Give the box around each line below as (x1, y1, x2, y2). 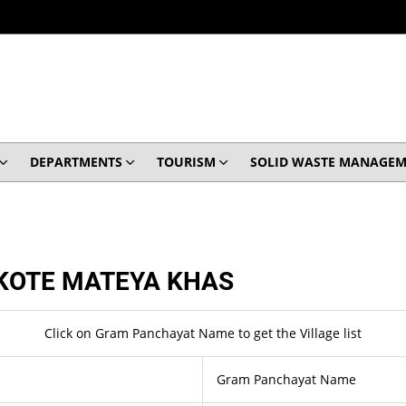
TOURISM (156, 153, 216, 170)
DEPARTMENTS (29, 153, 122, 170)
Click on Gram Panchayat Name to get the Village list (43, 324, 362, 342)
